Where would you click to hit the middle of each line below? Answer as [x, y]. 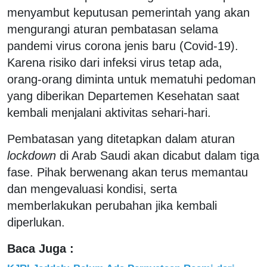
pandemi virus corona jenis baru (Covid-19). [123, 46]
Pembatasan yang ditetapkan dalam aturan [121, 139]
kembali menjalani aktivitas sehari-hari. [111, 112]
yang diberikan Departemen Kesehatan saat [123, 96]
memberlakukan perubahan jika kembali [112, 205]
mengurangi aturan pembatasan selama [113, 29]
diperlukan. [36, 222]
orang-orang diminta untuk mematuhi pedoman [131, 79]
